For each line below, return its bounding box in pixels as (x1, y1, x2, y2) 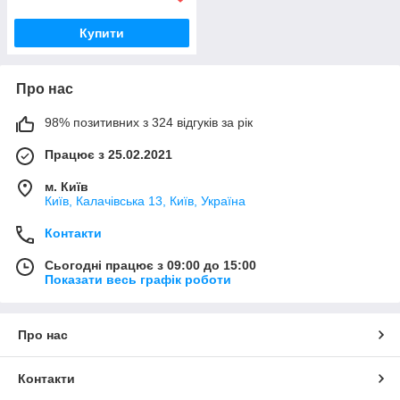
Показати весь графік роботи (45, 271, 231, 287)
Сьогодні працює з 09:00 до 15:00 (45, 257, 256, 272)
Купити (79, 25, 124, 40)
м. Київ (45, 179, 88, 194)
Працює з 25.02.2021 (45, 146, 172, 162)
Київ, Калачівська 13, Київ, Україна (45, 193, 246, 208)
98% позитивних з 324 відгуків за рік (45, 114, 253, 129)
